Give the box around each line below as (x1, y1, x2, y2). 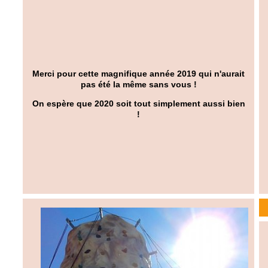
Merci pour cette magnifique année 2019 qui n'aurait (32, 69, 245, 78)
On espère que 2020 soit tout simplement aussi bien (32, 99, 245, 108)
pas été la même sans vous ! (80, 80, 197, 89)
